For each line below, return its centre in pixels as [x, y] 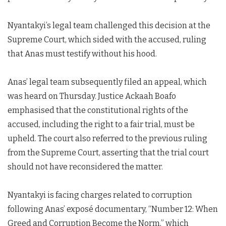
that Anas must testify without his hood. [82, 54]
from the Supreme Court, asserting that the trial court [108, 153]
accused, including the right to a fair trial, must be [101, 124]
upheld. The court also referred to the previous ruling [107, 138]
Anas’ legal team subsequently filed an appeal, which [107, 82]
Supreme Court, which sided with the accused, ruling [107, 40]
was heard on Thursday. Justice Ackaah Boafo [92, 96]
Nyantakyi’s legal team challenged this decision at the [109, 25]
